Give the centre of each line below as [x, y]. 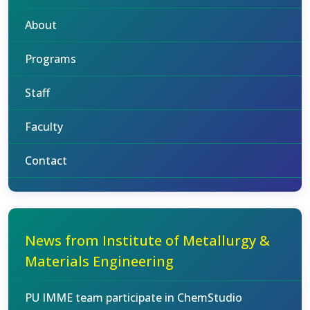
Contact [46, 161]
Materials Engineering [99, 261]
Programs [51, 59]
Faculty [44, 127]
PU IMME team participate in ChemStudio [134, 298]
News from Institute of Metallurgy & [147, 240]
